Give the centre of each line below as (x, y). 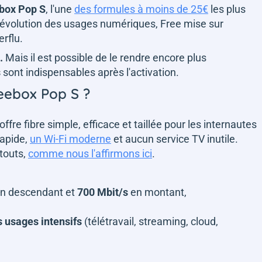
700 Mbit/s (104, 192)
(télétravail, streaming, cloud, (150, 221)
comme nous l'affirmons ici (90, 153)
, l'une (60, 9)
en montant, (160, 192)
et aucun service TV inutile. (175, 139)
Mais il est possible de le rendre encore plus (105, 57)
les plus (227, 9)
